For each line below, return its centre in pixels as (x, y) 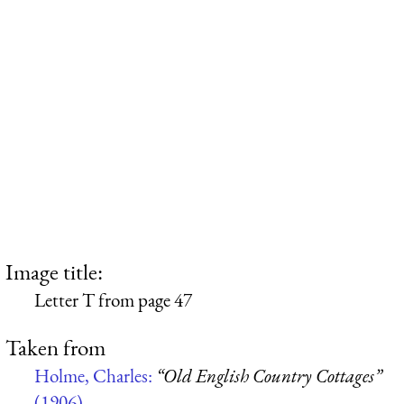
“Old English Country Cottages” (269, 376)
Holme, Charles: (95, 376)
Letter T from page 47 (113, 299)
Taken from (55, 348)
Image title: (54, 271)
